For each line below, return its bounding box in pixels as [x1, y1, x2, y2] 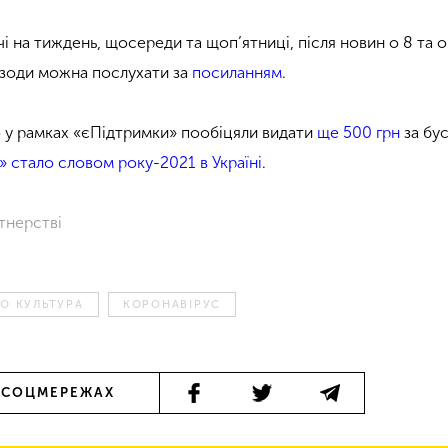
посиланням [192, 62, 283, 82]
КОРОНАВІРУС [122, 297, 222, 311]
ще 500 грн [317, 122, 401, 142]
